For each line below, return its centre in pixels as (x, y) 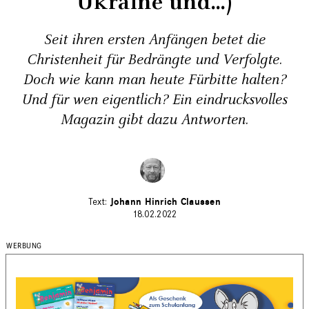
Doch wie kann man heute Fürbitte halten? (154, 80)
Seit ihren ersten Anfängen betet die (154, 40)
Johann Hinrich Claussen (166, 201)
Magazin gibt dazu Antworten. (154, 120)
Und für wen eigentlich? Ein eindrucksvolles (154, 100)
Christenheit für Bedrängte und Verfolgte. (154, 60)
